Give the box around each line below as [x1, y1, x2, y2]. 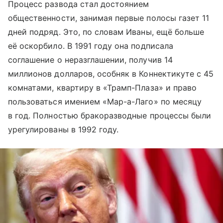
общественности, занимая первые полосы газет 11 [8, 12, 210, 23]
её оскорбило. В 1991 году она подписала [8, 40, 173, 51]
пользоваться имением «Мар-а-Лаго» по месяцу [8, 96, 202, 107]
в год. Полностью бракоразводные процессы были [8, 110, 212, 120]
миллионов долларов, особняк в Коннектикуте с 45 [8, 68, 214, 79]
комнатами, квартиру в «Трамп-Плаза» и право [8, 82, 197, 93]
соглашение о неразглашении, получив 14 [8, 54, 173, 65]
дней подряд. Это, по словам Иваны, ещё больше [8, 26, 205, 37]
